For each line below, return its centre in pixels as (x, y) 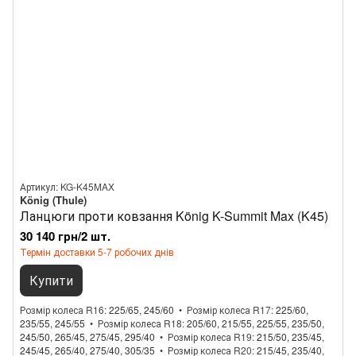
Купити (51, 280)
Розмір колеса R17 (229, 310)
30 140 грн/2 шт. (65, 236)
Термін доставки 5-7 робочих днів (97, 252)
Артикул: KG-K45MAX (67, 186)
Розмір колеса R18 (140, 323)
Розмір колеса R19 (210, 337)
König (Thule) (53, 200)
